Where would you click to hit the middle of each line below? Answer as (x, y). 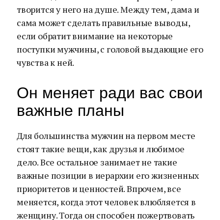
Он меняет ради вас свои (110, 93)
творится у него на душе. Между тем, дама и (108, 9)
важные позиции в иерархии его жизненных (108, 175)
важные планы (70, 110)
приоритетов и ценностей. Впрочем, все (99, 189)
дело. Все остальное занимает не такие (97, 162)
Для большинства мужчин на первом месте (106, 136)
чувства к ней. (46, 62)
